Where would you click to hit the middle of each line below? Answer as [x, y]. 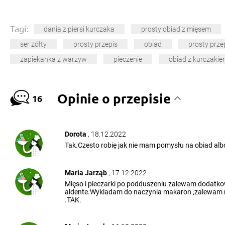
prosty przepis [95, 44]
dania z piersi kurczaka [79, 29]
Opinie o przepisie [114, 98]
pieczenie [128, 60]
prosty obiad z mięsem [176, 29]
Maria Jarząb [86, 173]
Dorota [76, 134]
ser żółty [33, 44]
